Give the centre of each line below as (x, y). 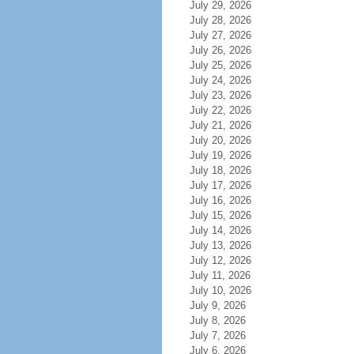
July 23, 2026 (230, 95)
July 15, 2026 (230, 215)
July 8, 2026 (227, 320)
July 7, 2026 (227, 335)
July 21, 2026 (230, 125)
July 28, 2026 (230, 20)
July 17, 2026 (230, 185)
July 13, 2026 (230, 245)
